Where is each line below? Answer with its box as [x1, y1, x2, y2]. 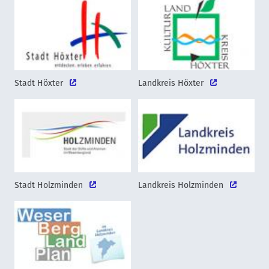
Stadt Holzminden [14, 180, 85, 190]
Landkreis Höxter [138, 77, 206, 88]
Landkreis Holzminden [138, 180, 226, 190]
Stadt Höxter [14, 77, 65, 88]
